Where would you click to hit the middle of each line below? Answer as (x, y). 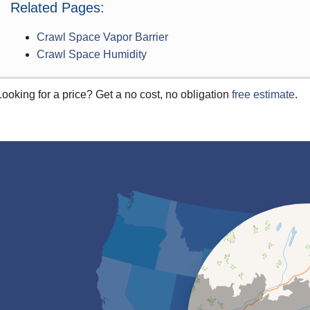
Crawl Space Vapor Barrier (102, 37)
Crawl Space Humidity (91, 54)
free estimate (263, 94)
